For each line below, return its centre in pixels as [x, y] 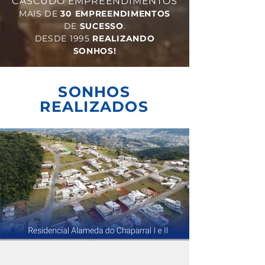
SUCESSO [101, 26]
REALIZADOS [94, 106]
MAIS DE [38, 14]
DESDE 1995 [62, 38]
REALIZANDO [124, 38]
